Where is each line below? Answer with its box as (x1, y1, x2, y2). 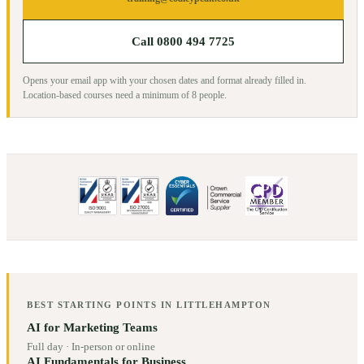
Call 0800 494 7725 (132, 34, 235, 48)
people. (197, 89, 227, 102)
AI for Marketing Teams (27, 321, 158, 335)
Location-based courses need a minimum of (23, 89, 192, 102)
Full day (27, 340, 64, 353)
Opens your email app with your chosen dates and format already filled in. (23, 75, 306, 87)
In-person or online (71, 340, 156, 353)
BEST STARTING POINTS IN (27, 300, 177, 310)
